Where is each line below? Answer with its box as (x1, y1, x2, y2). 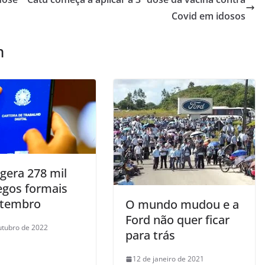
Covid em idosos (172, 9, 245, 23)
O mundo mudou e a (125, 196, 239, 213)
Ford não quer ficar (125, 212, 230, 228)
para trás (125, 227, 175, 244)
